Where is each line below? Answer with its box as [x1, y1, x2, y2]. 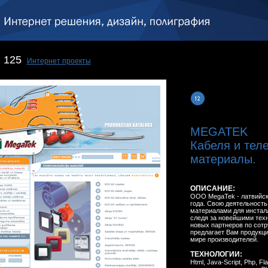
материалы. [190, 153, 256, 166]
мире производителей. [190, 236, 258, 243]
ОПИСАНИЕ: [190, 184, 235, 193]
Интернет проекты [26, 57, 91, 65]
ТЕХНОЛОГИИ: [190, 250, 242, 258]
